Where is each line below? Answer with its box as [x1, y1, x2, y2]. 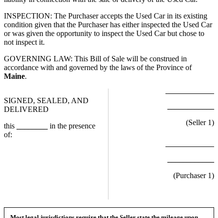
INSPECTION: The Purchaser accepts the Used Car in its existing [4, 12, 207, 20]
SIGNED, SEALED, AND [4, 96, 89, 105]
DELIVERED [4, 105, 49, 114]
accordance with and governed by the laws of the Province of [4, 63, 192, 72]
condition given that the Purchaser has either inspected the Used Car [4, 20, 212, 29]
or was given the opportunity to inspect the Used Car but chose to [4, 29, 204, 38]
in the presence [48, 122, 95, 130]
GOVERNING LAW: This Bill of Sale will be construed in [4, 54, 187, 63]
